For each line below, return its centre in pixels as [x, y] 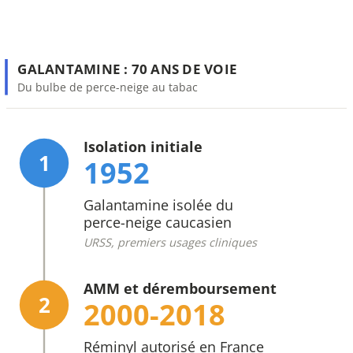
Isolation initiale [143, 146]
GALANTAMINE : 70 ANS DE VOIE [127, 69]
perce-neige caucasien [158, 222]
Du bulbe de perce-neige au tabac [108, 87]
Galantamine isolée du [159, 204]
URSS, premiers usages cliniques [171, 242]
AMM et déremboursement [180, 288]
